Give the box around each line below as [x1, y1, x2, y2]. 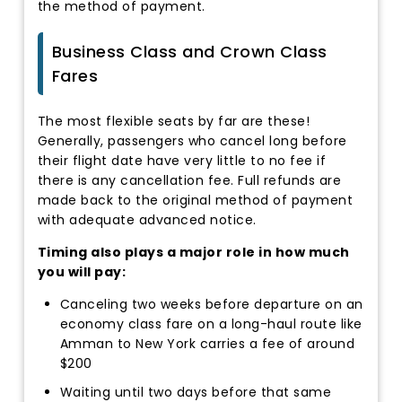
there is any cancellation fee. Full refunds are [37, 170, 342, 189]
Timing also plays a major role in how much [37, 242, 350, 261]
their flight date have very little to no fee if [37, 151, 327, 170]
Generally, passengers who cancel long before [37, 131, 347, 150]
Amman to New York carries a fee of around [59, 334, 355, 353]
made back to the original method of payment [37, 190, 354, 209]
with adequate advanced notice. [37, 210, 257, 229]
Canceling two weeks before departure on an [59, 294, 363, 313]
